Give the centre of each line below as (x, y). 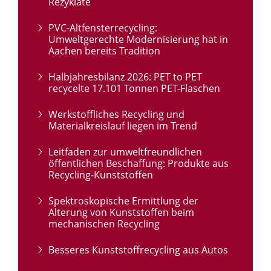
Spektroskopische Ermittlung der (123, 201)
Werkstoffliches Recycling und (116, 115)
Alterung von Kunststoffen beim (121, 213)
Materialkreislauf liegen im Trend (123, 126)
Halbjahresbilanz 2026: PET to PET (125, 77)
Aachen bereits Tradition (104, 51)
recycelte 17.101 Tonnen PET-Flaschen (134, 89)
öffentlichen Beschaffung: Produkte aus (139, 164)
